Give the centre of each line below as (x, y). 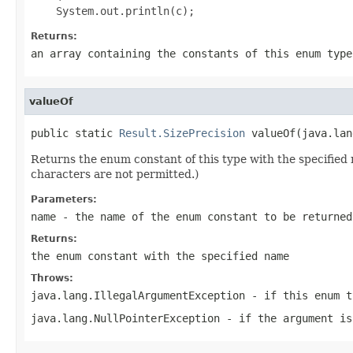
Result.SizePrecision (182, 133)
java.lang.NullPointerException (125, 318)
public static (75, 133)
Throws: (52, 278)
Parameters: (64, 199)
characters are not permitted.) (115, 174)
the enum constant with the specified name (160, 256)
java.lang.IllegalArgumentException (138, 295)
